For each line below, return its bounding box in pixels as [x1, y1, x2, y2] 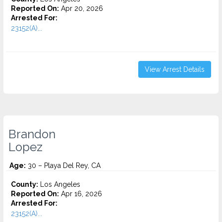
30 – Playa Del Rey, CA [26, 162, 101, 169]
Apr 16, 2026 [59, 190, 102, 198]
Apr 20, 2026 [59, 4, 103, 12]
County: [11, 180, 38, 188]
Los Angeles [38, 180, 80, 188]
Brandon [8, 127, 55, 141]
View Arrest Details [145, 65, 205, 73]
